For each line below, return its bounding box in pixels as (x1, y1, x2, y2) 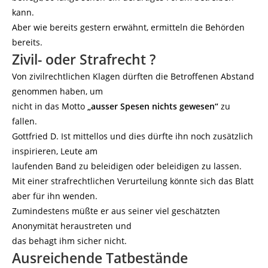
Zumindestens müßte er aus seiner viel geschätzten (12, 205, 220, 217)
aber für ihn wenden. (12, 190, 98, 202)
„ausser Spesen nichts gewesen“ (87, 100, 218, 112)
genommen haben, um (12, 86, 103, 97)
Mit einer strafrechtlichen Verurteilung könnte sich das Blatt (12, 175, 254, 187)
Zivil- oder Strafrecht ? (12, 50, 156, 69)
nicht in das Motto (12, 100, 87, 112)
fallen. (12, 115, 37, 127)
